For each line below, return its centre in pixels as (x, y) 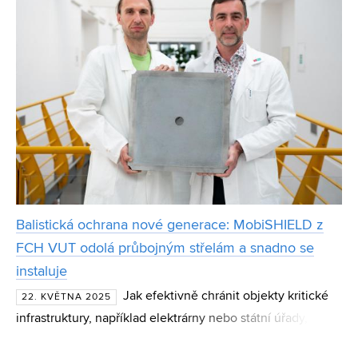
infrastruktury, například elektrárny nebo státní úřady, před (176, 319)
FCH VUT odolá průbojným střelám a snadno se (165, 249)
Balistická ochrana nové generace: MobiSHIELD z (170, 225)
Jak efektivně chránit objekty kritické (226, 296)
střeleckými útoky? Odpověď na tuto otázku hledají (158, 341)
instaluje (42, 272)
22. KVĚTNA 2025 (66, 297)
